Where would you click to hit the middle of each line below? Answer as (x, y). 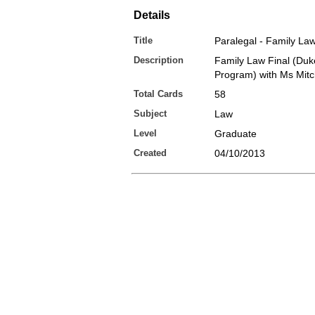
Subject (150, 114)
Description (159, 60)
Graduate (236, 134)
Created (150, 153)
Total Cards (158, 94)
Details (152, 15)
